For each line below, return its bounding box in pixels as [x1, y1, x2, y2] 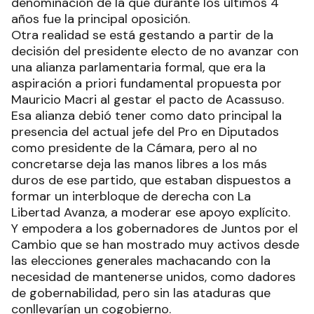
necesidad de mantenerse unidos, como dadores [11, 268, 296, 286]
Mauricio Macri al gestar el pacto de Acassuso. [11, 91, 284, 109]
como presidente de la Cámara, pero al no [11, 139, 257, 157]
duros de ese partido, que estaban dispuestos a [11, 172, 291, 189]
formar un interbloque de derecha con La [11, 188, 251, 205]
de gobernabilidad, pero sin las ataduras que [11, 285, 271, 302]
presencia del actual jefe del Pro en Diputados [11, 123, 279, 141]
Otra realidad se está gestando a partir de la [11, 27, 273, 44]
